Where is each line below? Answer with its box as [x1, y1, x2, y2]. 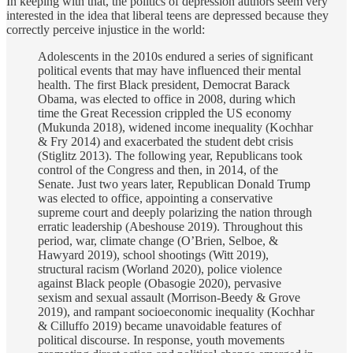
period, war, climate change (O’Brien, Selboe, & [38, 234, 278, 248]
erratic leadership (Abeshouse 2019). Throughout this [38, 220, 303, 234]
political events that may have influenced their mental [38, 64, 301, 78]
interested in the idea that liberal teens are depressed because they [6, 9, 329, 23]
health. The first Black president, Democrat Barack [38, 78, 290, 92]
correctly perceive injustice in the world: [6, 23, 205, 37]
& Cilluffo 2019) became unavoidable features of [38, 319, 281, 333]
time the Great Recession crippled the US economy [38, 106, 292, 121]
